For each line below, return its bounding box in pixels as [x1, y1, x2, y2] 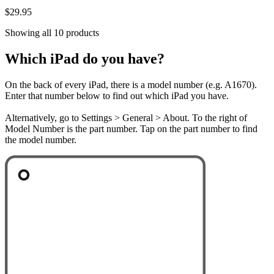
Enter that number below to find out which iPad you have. [5, 90, 229, 101]
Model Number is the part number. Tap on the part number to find [5, 123, 257, 134]
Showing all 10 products [5, 27, 99, 38]
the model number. [5, 134, 76, 145]
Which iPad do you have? [5, 50, 165, 67]
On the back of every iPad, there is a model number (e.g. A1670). [5, 79, 257, 90]
